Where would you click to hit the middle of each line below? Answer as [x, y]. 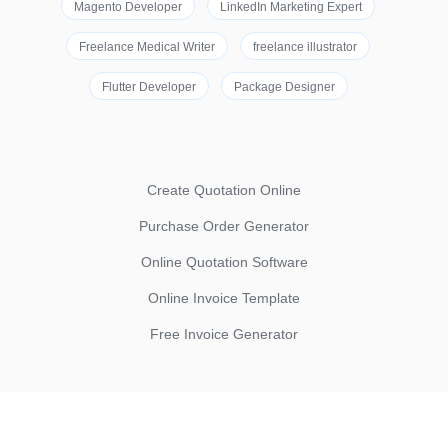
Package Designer [284, 87]
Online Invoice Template [224, 298]
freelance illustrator [305, 47]
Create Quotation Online [224, 190]
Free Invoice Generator [224, 334]
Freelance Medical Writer [147, 47]
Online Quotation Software [224, 262]
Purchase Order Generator [224, 226]
